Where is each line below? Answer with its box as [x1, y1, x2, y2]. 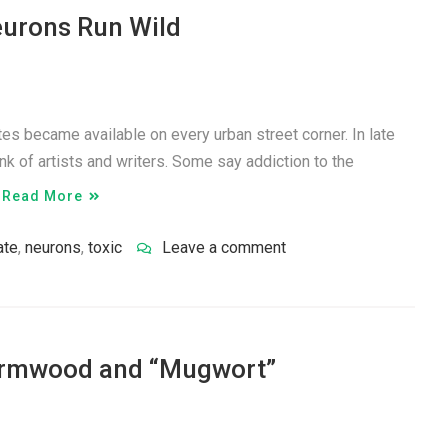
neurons [25, 238, 81, 257]
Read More [2, 188, 83, 204]
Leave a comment [162, 238, 286, 257]
